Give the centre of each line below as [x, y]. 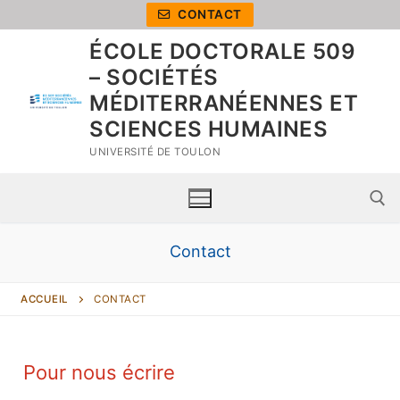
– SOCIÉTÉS [154, 77]
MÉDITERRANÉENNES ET [224, 103]
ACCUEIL [45, 299]
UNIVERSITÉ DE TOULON [155, 152]
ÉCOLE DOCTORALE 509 [222, 51]
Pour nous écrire [99, 372]
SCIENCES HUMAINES [209, 129]
